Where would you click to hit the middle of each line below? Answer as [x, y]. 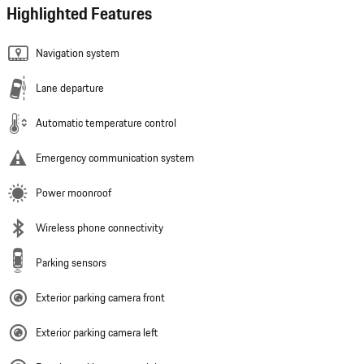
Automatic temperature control [106, 123]
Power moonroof [74, 193]
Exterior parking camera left [97, 333]
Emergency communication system [115, 158]
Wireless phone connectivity [100, 228]
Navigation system [78, 53]
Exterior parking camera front [100, 298]
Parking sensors [71, 263]
